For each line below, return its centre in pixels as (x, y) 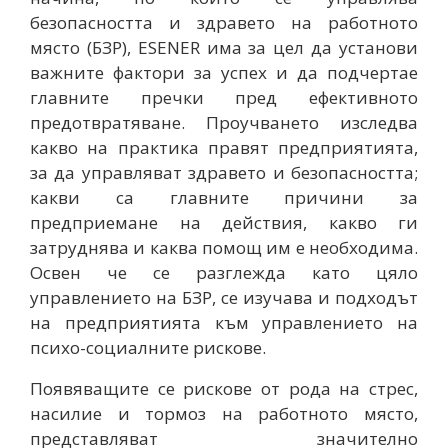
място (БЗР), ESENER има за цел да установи (224, 47)
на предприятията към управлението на (224, 322)
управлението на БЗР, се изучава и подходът (224, 297)
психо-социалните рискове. (148, 347)
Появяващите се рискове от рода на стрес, (224, 388)
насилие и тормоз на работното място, (224, 413)
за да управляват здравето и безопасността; (224, 172)
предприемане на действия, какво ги (224, 222)
